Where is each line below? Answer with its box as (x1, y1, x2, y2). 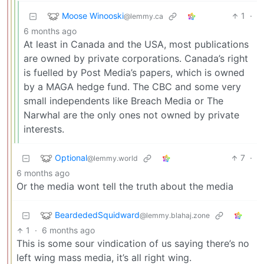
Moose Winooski (62, 10, 124, 21)
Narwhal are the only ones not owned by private (24, 109, 239, 121)
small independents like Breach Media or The (24, 95, 223, 107)
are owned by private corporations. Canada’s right (24, 52, 248, 65)
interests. (24, 123, 64, 136)
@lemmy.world (87, 153, 138, 163)
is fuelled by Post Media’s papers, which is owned (24, 67, 245, 79)
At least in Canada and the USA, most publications (24, 38, 249, 51)
